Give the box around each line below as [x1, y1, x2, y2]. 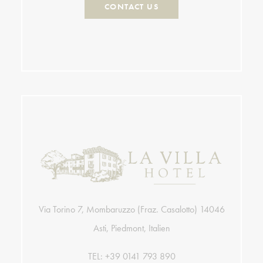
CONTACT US [104, 1, 159, 12]
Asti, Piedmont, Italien [93, 221, 170, 234]
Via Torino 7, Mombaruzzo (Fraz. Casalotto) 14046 [38, 203, 225, 215]
